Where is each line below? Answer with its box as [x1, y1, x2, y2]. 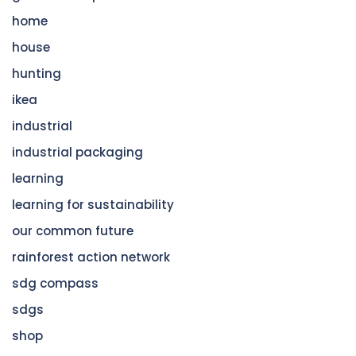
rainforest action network [12, 249, 170, 265]
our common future [12, 222, 133, 239]
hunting [12, 65, 61, 82]
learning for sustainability [12, 196, 174, 213]
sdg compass [12, 275, 99, 292]
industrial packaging [12, 144, 143, 161]
